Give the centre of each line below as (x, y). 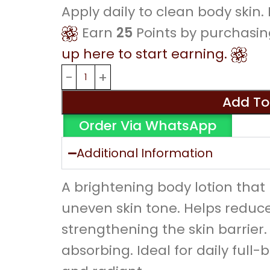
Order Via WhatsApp (147, 126)
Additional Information (144, 153)
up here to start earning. (146, 54)
